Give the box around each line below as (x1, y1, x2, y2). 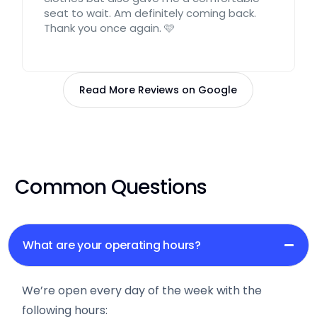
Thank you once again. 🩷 (44, 20, 175, 35)
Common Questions (15, 173, 207, 201)
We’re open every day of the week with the (22, 282, 263, 299)
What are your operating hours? (23, 236, 202, 253)
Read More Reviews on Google (79, 82, 237, 97)
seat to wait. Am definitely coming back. (44, 5, 257, 21)
